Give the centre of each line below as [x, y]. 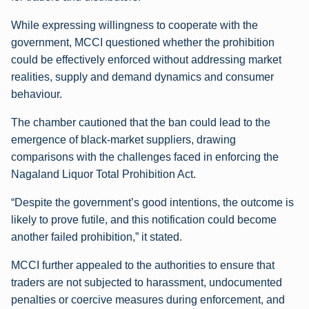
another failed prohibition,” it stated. [97, 237]
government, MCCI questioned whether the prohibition [143, 42]
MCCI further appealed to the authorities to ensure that [143, 265]
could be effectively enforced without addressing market [146, 59]
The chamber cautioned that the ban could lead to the [141, 122]
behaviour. [37, 94]
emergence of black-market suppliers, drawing [123, 139]
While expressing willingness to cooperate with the [134, 25]
